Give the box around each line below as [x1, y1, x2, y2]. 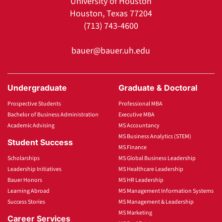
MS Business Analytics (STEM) [118, 132, 191, 141]
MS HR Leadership [118, 175, 164, 184]
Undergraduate [7, 82, 67, 93]
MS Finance [118, 143, 147, 152]
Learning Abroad [7, 186, 50, 195]
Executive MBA [118, 110, 155, 119]
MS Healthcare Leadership [118, 165, 183, 173]
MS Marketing [118, 208, 152, 217]
